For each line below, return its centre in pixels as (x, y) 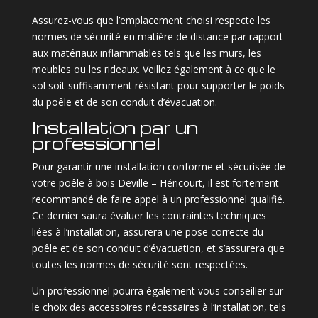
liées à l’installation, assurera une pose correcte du (147, 231)
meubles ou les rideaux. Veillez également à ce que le (153, 69)
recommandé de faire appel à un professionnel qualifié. (158, 199)
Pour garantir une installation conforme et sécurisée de (158, 166)
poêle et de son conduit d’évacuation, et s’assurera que (158, 248)
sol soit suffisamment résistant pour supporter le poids (158, 85)
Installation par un (115, 127)
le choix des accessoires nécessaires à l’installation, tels (159, 307)
